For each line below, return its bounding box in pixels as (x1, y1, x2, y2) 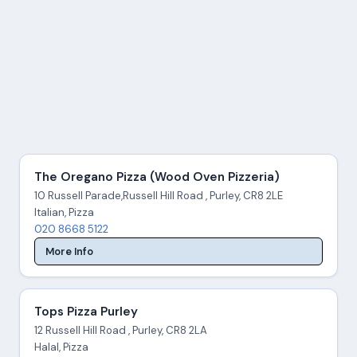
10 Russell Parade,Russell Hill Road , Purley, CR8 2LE (33, 189, 283, 203)
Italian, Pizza (33, 206, 94, 220)
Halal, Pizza (33, 339, 88, 354)
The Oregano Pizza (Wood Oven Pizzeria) (33, 169, 280, 186)
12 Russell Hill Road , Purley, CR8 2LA (33, 323, 207, 337)
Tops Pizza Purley (33, 303, 138, 320)
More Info (45, 244, 94, 258)
